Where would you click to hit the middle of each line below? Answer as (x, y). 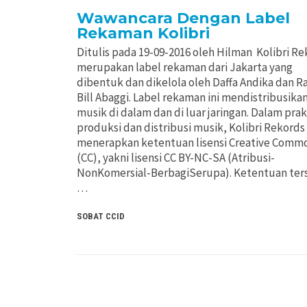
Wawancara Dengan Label (183, 18)
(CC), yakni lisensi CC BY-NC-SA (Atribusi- (176, 157)
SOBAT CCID (101, 216)
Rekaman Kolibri (143, 33)
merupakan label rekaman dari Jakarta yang (185, 67)
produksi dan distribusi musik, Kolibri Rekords (191, 127)
